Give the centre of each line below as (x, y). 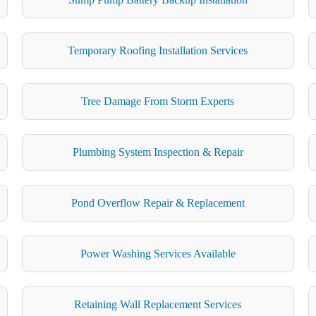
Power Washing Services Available (158, 253)
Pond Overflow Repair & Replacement (158, 202)
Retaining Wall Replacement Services (158, 304)
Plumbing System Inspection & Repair (158, 152)
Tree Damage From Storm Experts (158, 101)
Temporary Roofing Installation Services (158, 50)
